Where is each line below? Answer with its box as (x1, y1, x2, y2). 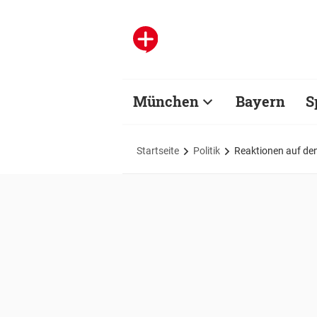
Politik (193, 144, 220, 156)
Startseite (137, 144, 179, 156)
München (133, 92, 199, 110)
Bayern (236, 92, 285, 110)
